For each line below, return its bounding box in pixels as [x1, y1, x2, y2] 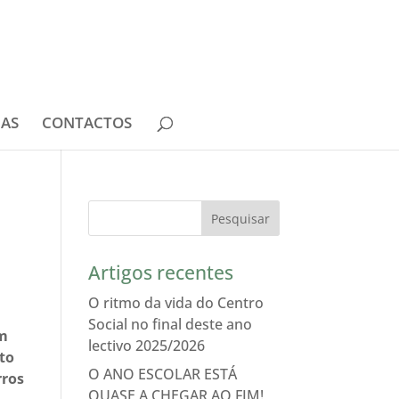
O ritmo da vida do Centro [87, 293, 264, 313]
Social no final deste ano [87, 314, 252, 334]
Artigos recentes [87, 260, 233, 285]
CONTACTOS [42, 112, 132, 133]
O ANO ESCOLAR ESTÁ [87, 364, 237, 384]
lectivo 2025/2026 [87, 336, 205, 355]
